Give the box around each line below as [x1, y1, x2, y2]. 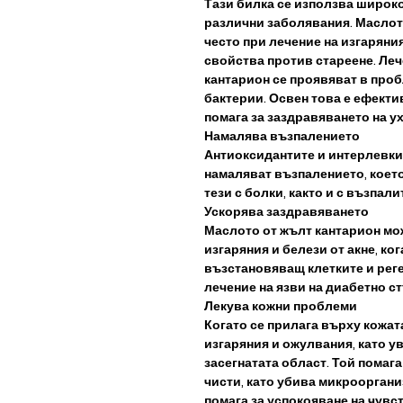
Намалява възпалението [204, 127, 360, 145]
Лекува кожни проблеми [204, 297, 357, 315]
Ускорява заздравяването [204, 202, 369, 220]
